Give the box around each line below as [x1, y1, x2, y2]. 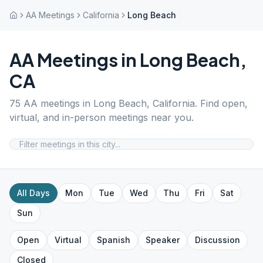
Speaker [146, 235, 180, 245]
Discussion [195, 235, 240, 245]
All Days [17, 188, 50, 198]
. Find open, [195, 97, 248, 109]
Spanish [97, 235, 130, 245]
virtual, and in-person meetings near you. [9, 112, 194, 123]
